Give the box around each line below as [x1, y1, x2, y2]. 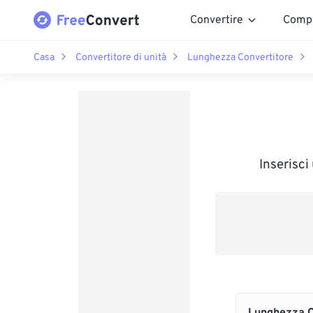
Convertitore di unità [75, 51, 166, 64]
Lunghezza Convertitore [187, 51, 293, 64]
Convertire [190, 13, 243, 27]
